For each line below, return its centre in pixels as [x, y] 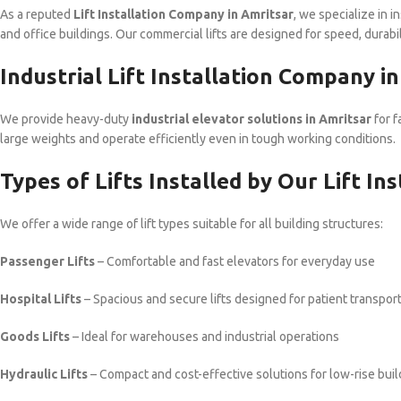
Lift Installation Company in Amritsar [183, 14]
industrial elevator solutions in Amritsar [252, 119]
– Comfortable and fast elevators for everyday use [235, 261]
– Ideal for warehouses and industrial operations [205, 337]
